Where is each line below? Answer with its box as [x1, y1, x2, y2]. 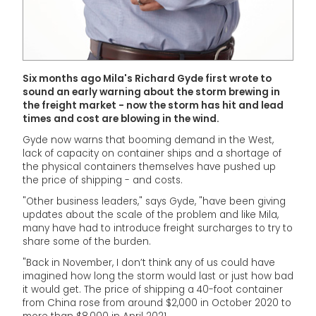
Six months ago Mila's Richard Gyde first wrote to [23, 72, 272, 85]
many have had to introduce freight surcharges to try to [23, 221, 293, 235]
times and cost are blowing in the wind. [23, 112, 219, 126]
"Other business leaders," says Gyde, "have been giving [23, 195, 286, 208]
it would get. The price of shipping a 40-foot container [23, 283, 283, 296]
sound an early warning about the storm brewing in [23, 85, 280, 99]
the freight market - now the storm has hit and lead [23, 99, 284, 112]
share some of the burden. [23, 235, 151, 248]
